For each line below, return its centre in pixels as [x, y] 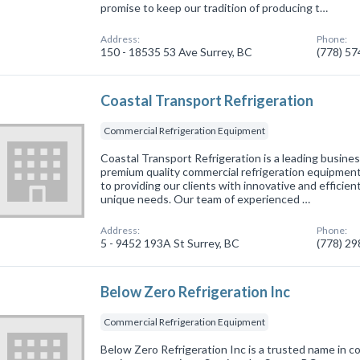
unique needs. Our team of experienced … [206, 198]
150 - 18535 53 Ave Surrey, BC [177, 51]
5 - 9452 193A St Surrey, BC [170, 243]
